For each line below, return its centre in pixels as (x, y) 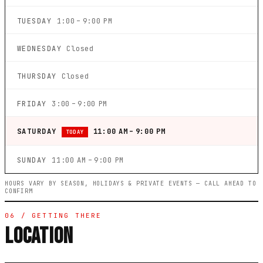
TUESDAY (37, 21)
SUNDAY (35, 161)
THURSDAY (39, 77)
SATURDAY (39, 132)
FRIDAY (35, 104)
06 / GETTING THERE (53, 216)
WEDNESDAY (42, 49)
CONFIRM (19, 191)
